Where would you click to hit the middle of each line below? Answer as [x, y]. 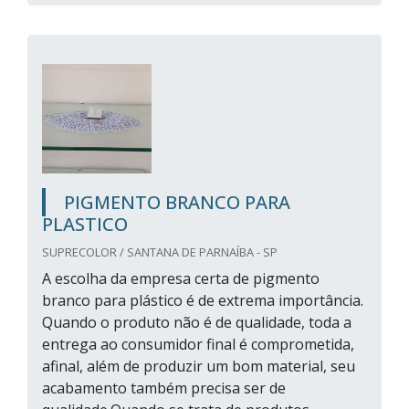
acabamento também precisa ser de [164, 388]
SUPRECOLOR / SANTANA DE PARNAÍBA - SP [160, 252]
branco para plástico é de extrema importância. [203, 300]
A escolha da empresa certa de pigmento [181, 278]
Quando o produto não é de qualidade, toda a [197, 322]
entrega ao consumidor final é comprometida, [198, 344]
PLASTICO [85, 224]
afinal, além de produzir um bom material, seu [199, 366]
